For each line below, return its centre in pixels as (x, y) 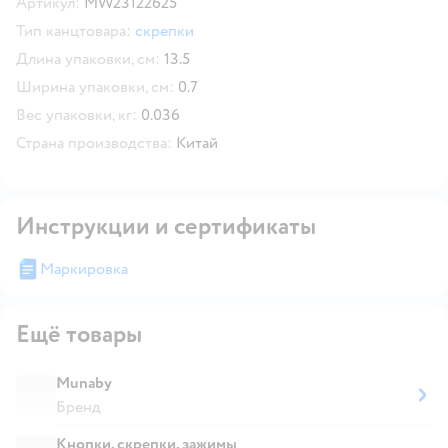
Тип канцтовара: (73, 30)
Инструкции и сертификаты (166, 226)
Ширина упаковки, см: (95, 86)
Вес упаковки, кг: (76, 114)
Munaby (84, 382)
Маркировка (84, 268)
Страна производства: (94, 142)
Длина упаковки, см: (88, 58)
